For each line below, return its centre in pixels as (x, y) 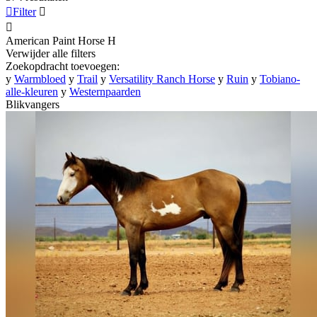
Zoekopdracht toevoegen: (63, 66)
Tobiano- (280, 79)
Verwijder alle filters (51, 53)
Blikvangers (33, 104)
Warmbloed (40, 79)
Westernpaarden (105, 91)
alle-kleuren (32, 91)
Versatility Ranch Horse (162, 79)
